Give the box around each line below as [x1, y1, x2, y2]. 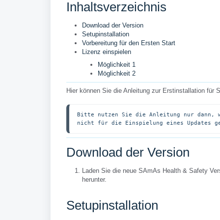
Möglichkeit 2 [98, 70, 136, 77]
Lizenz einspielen [82, 48, 131, 55]
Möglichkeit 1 [98, 61, 136, 68]
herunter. [82, 176, 107, 183]
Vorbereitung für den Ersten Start [82, 39, 175, 47]
